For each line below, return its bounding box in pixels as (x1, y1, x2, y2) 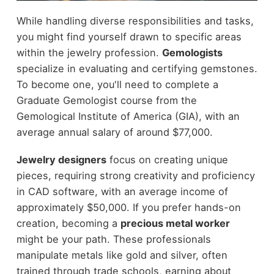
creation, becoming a (16, 217, 120, 229)
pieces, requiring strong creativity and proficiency (16, 169, 255, 182)
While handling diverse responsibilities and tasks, (16, 15, 254, 28)
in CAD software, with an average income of (16, 185, 228, 198)
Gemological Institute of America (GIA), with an (16, 110, 240, 123)
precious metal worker (120, 217, 230, 229)
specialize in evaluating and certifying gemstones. (16, 62, 257, 75)
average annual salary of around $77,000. (16, 126, 213, 139)
